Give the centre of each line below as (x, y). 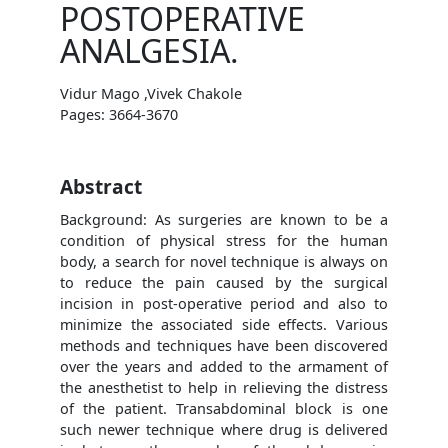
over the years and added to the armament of (224, 366)
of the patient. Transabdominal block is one (224, 408)
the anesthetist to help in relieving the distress (224, 387)
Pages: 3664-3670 (119, 114)
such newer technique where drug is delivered (224, 429)
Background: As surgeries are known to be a (224, 219)
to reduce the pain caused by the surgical (224, 282)
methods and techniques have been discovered (224, 345)
